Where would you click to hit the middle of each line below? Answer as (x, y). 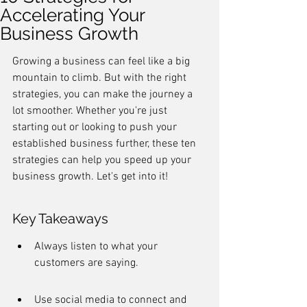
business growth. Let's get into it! (90, 177)
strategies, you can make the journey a (104, 95)
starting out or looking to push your (96, 127)
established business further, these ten (106, 144)
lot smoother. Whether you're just (91, 111)
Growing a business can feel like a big (102, 62)
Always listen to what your (97, 247)
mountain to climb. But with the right (101, 78)
